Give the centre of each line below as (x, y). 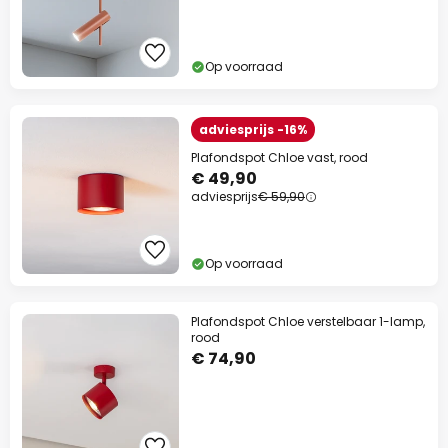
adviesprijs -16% (253, 129)
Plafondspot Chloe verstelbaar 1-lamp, (308, 321)
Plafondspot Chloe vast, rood (279, 157)
